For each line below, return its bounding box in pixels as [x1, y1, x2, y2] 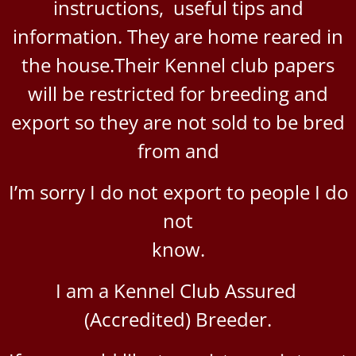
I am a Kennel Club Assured [55, 277, 301, 304]
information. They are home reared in [13, 22, 343, 49]
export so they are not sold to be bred [11, 108, 345, 135]
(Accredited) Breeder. [84, 305, 272, 332]
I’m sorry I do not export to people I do [8, 178, 348, 205]
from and [137, 137, 219, 164]
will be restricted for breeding [28, 79, 294, 106]
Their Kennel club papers [114, 51, 335, 78]
